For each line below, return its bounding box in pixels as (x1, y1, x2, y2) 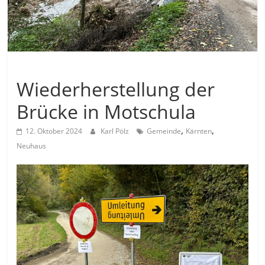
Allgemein (22, 63, 56, 74)
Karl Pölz (101, 126, 131, 137)
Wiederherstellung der (17, 76, 215, 102)
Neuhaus (17, 141, 47, 151)
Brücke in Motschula (17, 99, 196, 125)
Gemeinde (147, 126, 182, 137)
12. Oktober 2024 (25, 126, 83, 137)
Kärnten (186, 126, 212, 137)
